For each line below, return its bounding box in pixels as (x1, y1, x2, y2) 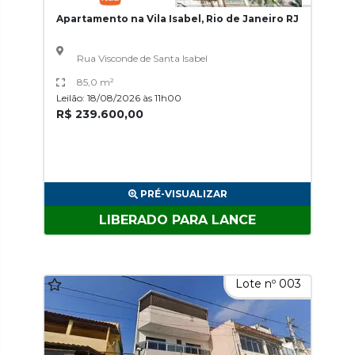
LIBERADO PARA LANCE (99, 212, 256, 227)
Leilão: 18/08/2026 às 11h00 (56, 92, 181, 104)
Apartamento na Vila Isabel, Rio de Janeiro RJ (56, 13, 299, 25)
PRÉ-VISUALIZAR (139, 188, 227, 200)
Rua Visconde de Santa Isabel (76, 52, 208, 64)
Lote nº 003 (232, 277, 304, 291)
